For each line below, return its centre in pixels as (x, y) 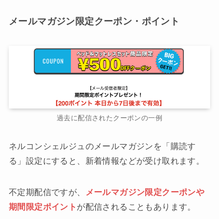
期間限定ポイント (43, 207)
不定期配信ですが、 (47, 193)
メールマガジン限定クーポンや (145, 193)
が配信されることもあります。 (136, 207)
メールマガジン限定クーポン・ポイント (94, 21)
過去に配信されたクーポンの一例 (109, 118)
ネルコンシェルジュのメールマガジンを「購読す (102, 147)
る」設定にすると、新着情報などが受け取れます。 (107, 161)
